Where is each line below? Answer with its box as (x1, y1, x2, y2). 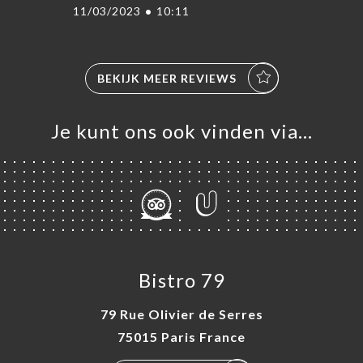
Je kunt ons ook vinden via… (50, 118, 313, 143)
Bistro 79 (138, 267, 225, 292)
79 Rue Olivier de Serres (100, 305, 263, 322)
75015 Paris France (117, 328, 246, 344)
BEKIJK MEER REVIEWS (96, 70, 237, 85)
